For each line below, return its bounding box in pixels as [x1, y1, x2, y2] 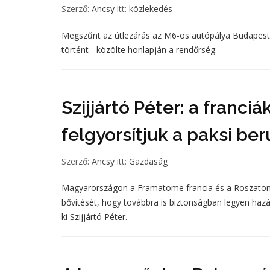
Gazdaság [129, 155, 168, 167]
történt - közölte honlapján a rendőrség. [61, 44, 217, 55]
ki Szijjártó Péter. [61, 211, 127, 222]
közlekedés [129, 3, 172, 14]
